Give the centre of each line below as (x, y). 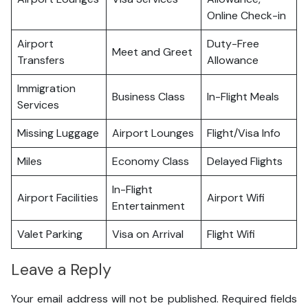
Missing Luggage (58, 133)
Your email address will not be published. (115, 298)
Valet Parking (50, 234)
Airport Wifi (236, 198)
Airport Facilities (58, 198)
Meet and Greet (152, 52)
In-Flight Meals (243, 97)
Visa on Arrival (148, 234)
